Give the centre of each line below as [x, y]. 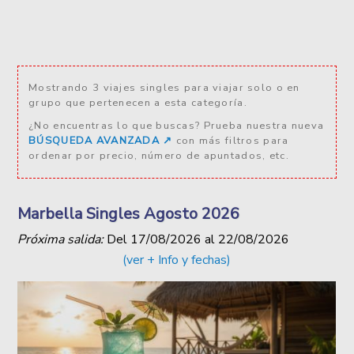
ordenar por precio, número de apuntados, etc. [159, 155]
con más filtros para [231, 140]
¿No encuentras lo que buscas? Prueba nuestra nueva [177, 125]
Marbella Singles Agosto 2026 [129, 213]
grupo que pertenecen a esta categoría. [138, 102]
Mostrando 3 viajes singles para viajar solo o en [164, 87]
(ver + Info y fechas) [177, 260]
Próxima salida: [61, 239]
